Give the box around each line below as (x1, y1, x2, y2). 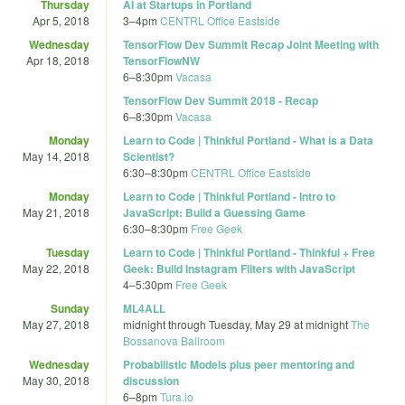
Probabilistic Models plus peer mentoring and (123, 355, 354, 372)
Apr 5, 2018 (33, 12, 89, 28)
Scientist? (123, 147, 174, 165)
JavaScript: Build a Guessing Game (123, 203, 306, 221)
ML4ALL (123, 299, 165, 316)
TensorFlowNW (123, 52, 200, 69)
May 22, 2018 (23, 259, 89, 276)
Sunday (51, 299, 89, 316)
